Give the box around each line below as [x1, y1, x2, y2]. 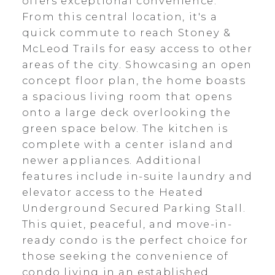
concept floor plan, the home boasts [21, 74, 246, 87]
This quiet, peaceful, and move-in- [21, 217, 233, 230]
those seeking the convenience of [21, 249, 230, 262]
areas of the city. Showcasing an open [21, 58, 253, 71]
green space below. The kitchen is [21, 122, 228, 134]
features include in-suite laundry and [21, 169, 254, 182]
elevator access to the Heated [21, 185, 204, 198]
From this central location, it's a [21, 10, 218, 23]
